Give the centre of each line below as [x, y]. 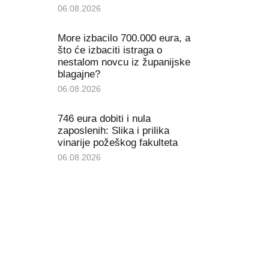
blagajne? [79, 74]
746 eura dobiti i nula [104, 118]
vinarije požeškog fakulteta [117, 142]
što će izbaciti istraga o [110, 50]
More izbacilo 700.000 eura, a [124, 38]
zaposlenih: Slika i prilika [113, 130]
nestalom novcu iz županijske [124, 62]
